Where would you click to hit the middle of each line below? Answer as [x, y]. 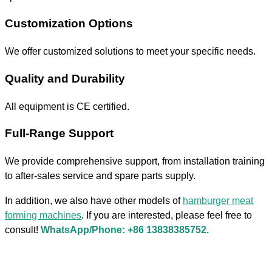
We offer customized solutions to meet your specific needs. [130, 51]
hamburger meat [218, 200]
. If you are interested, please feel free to [167, 215]
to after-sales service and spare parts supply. [100, 176]
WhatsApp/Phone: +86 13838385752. [125, 229]
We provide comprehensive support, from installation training [135, 161]
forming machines [43, 215]
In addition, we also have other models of [94, 200]
